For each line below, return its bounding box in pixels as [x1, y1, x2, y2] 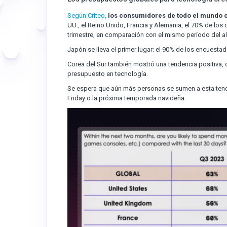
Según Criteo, [67, 12, 106, 19]
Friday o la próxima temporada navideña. [67, 94, 186, 102]
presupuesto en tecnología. [67, 70, 148, 78]
